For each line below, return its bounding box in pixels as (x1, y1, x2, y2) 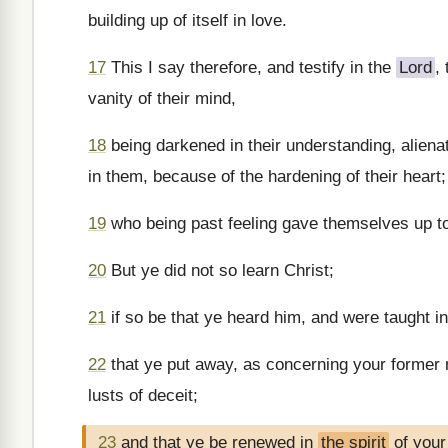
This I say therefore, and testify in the (106, 58, 396, 77)
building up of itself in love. (88, 11, 287, 30)
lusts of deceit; (88, 386, 198, 405)
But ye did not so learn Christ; (106, 261, 334, 280)
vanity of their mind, (88, 89, 236, 108)
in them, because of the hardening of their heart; (88, 167, 446, 186)
